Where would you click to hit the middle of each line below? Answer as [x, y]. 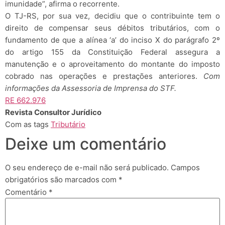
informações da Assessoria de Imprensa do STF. [91, 88]
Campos [185, 167]
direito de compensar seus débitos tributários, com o [113, 28]
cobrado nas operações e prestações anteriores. [104, 76]
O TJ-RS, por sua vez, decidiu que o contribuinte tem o [113, 16]
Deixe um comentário [86, 144]
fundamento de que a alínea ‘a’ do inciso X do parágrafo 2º [113, 40]
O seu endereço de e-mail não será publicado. [87, 167]
